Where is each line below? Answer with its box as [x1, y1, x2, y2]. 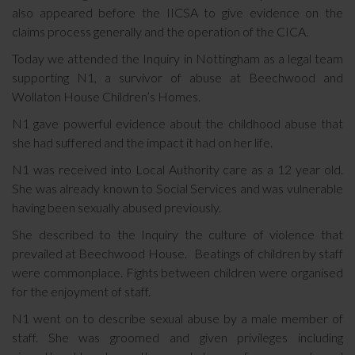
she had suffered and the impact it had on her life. [12, 135, 273, 150]
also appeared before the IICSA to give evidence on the [12, 5, 343, 20]
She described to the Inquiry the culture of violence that [12, 227, 343, 242]
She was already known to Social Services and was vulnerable [12, 181, 343, 196]
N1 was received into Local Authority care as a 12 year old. [12, 162, 343, 177]
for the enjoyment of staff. [12, 284, 151, 299]
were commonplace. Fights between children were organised [12, 265, 343, 280]
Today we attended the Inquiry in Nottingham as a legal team [12, 51, 343, 66]
